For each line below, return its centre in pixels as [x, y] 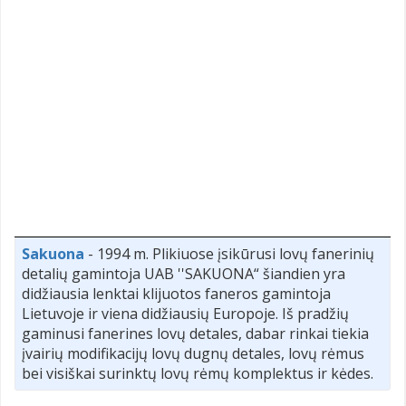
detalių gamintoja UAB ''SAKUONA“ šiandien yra [184, 273]
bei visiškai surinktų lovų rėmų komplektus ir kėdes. [198, 373]
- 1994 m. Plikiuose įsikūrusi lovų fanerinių [229, 253]
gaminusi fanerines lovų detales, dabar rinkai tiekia [195, 333]
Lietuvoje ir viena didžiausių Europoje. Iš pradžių [185, 313]
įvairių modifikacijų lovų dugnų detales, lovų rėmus [193, 353]
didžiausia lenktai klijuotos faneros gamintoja [176, 293]
